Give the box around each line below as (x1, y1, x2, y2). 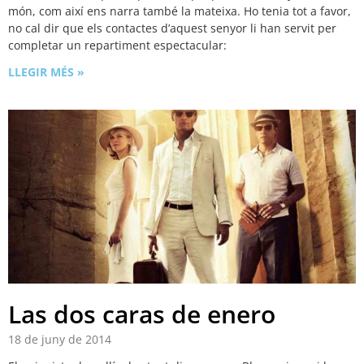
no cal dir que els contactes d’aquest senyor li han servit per (8, 20, 336, 37)
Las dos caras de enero (8, 297, 275, 331)
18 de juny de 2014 (8, 331, 111, 348)
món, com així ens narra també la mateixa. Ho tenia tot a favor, (8, 3, 351, 19)
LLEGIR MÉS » (8, 64, 84, 80)
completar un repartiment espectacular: (8, 37, 230, 54)
